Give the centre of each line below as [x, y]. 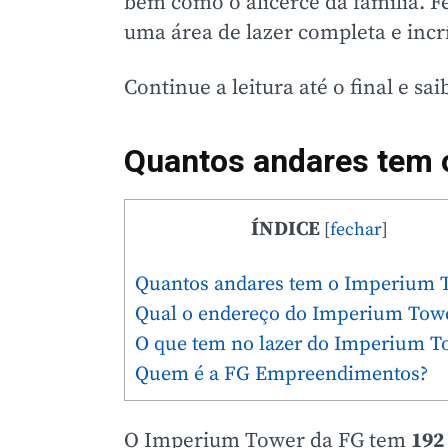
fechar [355, 229]
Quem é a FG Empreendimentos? [281, 374]
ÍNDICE [285, 229]
